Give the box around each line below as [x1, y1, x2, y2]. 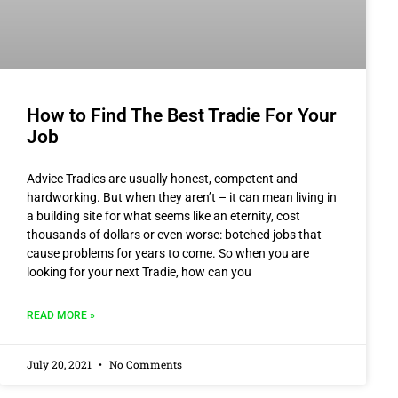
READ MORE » [27, 308, 95, 322]
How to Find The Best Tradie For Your [27, 104, 337, 126]
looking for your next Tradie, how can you [27, 264, 251, 279]
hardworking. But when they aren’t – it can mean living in [27, 189, 337, 204]
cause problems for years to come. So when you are [27, 245, 309, 260]
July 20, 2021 [27, 356, 94, 371]
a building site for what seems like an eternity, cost [27, 208, 300, 223]
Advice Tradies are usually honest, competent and [27, 171, 298, 186]
